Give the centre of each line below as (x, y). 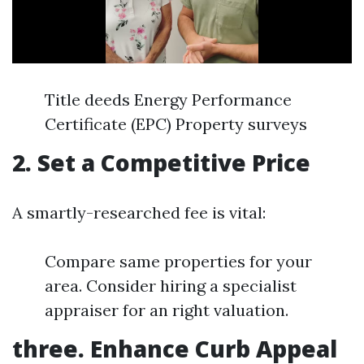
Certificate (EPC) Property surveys (176, 124)
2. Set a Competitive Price (161, 163)
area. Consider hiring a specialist (171, 286)
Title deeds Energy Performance (168, 100)
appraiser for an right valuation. (167, 310)
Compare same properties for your (178, 262)
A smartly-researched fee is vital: (139, 213)
